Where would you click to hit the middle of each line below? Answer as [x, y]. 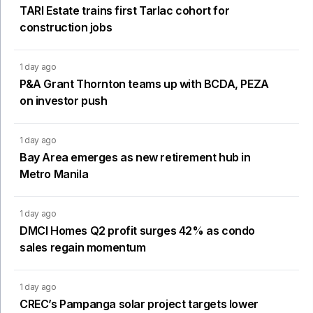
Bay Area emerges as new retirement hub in [135, 157]
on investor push [64, 100]
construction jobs [66, 27]
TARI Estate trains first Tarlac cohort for [125, 10]
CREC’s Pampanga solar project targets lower [139, 304]
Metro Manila [54, 174]
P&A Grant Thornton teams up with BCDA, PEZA [144, 83]
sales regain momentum [83, 247]
